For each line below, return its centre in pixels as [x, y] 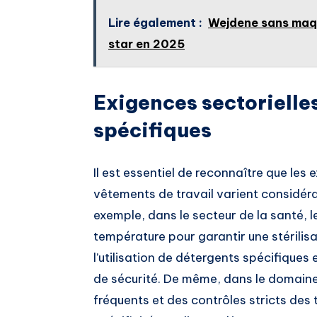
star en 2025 [146, 44]
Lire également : [155, 22]
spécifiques [152, 130]
